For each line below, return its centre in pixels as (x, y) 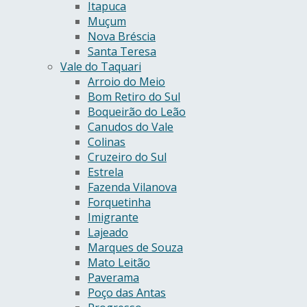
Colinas (107, 142)
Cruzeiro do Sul (127, 157)
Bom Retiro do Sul (134, 96)
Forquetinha (119, 202)
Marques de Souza (135, 247)
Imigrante (113, 217)
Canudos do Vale (131, 126)
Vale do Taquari (101, 66)
